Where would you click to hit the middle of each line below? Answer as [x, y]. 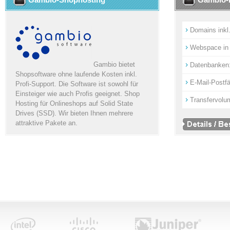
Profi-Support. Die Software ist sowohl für [77, 84]
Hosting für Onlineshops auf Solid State [74, 103]
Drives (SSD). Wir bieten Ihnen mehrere [74, 113]
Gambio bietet [113, 64]
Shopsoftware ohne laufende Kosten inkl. [76, 74]
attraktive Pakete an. [46, 123]
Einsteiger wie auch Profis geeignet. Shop [78, 94]
